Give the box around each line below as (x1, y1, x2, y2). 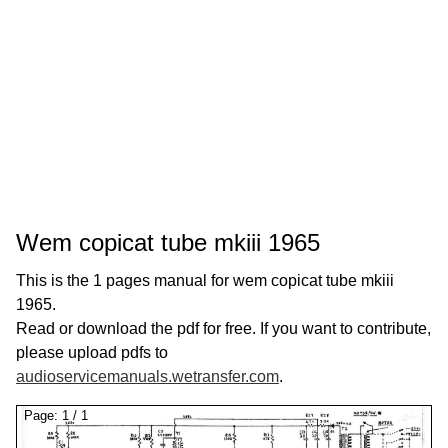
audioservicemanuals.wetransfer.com (16, 368, 279, 385)
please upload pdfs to (16, 344, 168, 361)
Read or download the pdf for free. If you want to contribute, (16, 320, 431, 337)
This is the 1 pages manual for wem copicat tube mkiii (16, 272, 394, 289)
